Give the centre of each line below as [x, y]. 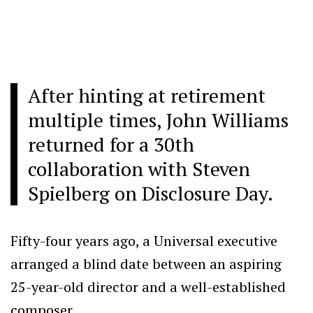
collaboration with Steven [139, 168]
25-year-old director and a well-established [148, 286]
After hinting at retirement [147, 95]
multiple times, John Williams [158, 119]
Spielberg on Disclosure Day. [151, 193]
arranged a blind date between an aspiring [146, 263]
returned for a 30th [111, 144]
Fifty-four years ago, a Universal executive [144, 240]
